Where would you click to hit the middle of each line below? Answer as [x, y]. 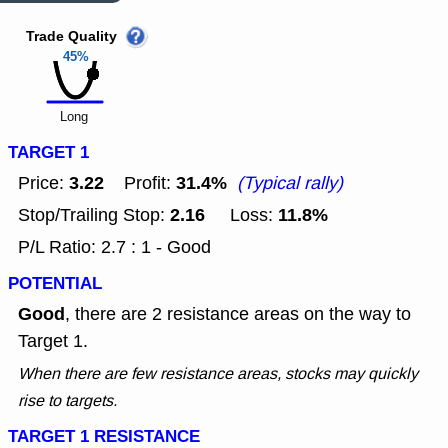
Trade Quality [71, 37]
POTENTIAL [55, 284]
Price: [43, 183]
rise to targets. [67, 401]
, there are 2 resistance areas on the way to [238, 314]
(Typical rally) [290, 183]
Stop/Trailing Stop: [94, 215]
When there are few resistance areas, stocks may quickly [218, 374]
